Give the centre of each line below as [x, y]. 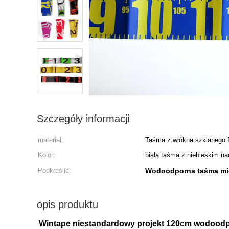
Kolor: [47, 155]
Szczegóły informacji [83, 119]
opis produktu [67, 204]
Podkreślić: [54, 170]
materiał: [51, 140]
